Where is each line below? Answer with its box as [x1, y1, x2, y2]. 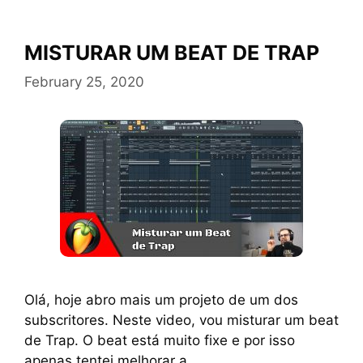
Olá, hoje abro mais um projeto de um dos [24, 291, 298, 308]
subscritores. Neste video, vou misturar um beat [24, 311, 339, 328]
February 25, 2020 [24, 73, 144, 90]
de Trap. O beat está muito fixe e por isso [24, 331, 295, 348]
